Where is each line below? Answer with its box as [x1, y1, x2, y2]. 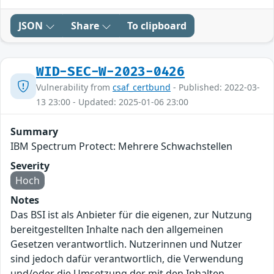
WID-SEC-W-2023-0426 [36, 64, 185, 80]
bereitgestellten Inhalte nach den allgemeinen [10, 223, 223, 237]
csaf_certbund [113, 81, 171, 94]
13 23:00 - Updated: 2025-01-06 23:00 [36, 96, 188, 108]
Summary [10, 125, 58, 139]
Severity [10, 159, 50, 173]
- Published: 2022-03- [171, 81, 260, 94]
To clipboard [127, 19, 187, 33]
